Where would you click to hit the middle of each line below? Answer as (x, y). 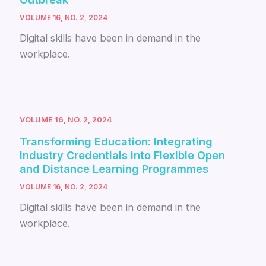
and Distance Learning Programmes (114, 168)
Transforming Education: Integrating (116, 141)
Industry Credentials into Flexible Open (123, 155)
